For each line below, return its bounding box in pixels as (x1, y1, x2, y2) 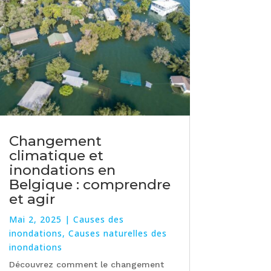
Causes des (73, 214, 124, 226)
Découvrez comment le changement (8, 260, 164, 270)
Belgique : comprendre (8, 176, 171, 194)
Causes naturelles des (68, 227, 167, 240)
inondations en (8, 162, 116, 179)
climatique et (8, 147, 103, 165)
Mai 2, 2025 (8, 214, 62, 226)
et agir (8, 191, 55, 208)
